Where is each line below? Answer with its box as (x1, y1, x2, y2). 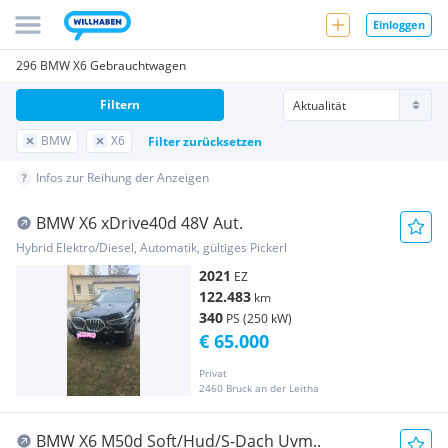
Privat (199, 366, 227, 381)
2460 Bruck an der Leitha (199, 381, 319, 396)
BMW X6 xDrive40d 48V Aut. (36, 212, 243, 234)
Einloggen (373, 16, 425, 32)
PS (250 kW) (226, 310, 292, 327)
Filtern (100, 96, 140, 113)
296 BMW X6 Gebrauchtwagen (16, 57, 186, 74)
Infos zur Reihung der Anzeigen (36, 169, 209, 186)
